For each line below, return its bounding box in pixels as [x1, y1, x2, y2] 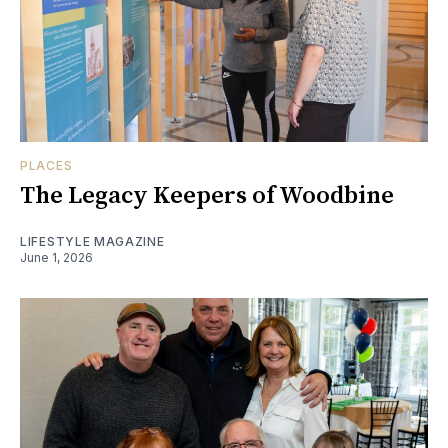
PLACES [20, 157, 73, 173]
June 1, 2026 [20, 249, 93, 265]
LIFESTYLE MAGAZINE [20, 233, 165, 249]
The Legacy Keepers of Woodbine [20, 180, 394, 211]
